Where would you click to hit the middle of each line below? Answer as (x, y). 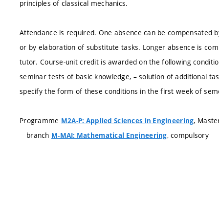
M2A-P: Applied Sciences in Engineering (127, 121)
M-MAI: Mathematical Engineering (109, 135)
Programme (40, 120)
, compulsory (188, 135)
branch (39, 135)
